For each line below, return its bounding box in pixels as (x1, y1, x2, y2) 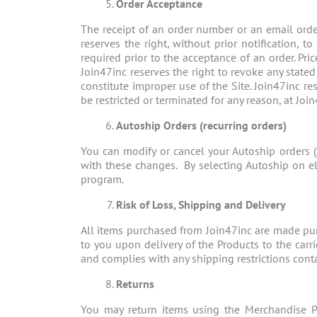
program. (81, 172, 124, 187)
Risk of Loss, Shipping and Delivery (116, 197, 286, 212)
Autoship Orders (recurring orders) (116, 118, 287, 133)
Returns (116, 277, 154, 292)
